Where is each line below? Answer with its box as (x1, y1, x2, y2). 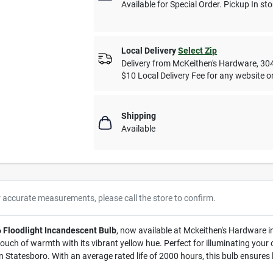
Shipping (121, 111, 157, 121)
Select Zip (178, 46, 218, 55)
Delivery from (121, 58, 173, 68)
